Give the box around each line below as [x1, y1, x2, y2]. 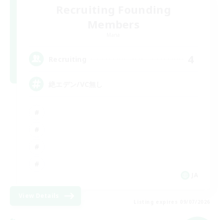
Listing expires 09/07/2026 [134, 198, 210, 206]
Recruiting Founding [56, 2, 171, 17]
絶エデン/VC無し [49, 79, 103, 89]
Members [87, 17, 140, 32]
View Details [19, 192, 59, 200]
